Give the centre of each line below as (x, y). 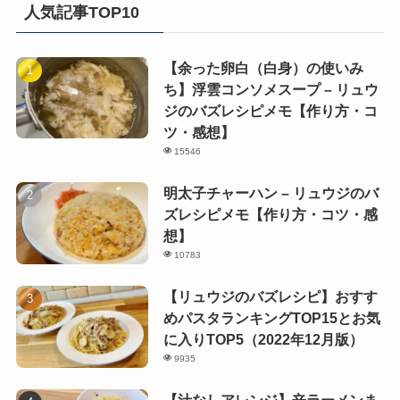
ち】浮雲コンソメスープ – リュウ (271, 89)
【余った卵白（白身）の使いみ (263, 67)
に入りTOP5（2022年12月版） (263, 340)
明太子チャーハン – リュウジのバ (271, 192)
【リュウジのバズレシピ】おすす (270, 297)
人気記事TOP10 (81, 12)
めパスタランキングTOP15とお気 (271, 318)
